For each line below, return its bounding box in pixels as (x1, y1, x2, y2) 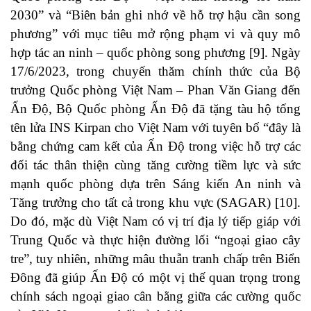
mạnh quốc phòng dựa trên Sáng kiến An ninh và (10, 176, 301, 191)
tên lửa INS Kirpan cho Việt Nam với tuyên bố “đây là (10, 119, 301, 135)
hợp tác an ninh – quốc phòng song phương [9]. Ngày (10, 44, 301, 60)
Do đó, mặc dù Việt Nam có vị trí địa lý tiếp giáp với (10, 213, 301, 228)
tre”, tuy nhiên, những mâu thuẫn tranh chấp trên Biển (10, 251, 301, 266)
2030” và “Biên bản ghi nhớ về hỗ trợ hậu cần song (10, 7, 301, 22)
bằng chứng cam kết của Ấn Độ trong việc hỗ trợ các (10, 138, 301, 153)
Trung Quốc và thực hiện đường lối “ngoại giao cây (10, 232, 301, 247)
